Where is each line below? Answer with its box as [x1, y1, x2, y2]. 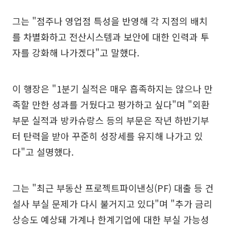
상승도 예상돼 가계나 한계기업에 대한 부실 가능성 [12, 213, 209, 226]
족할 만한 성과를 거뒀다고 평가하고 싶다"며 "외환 [12, 98, 210, 111]
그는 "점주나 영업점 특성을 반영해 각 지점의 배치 [12, 14, 208, 27]
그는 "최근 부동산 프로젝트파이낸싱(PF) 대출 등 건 [12, 181, 214, 194]
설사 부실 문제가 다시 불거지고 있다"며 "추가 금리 [12, 197, 212, 210]
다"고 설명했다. [12, 145, 74, 158]
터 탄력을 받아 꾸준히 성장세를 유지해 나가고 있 [12, 129, 203, 142]
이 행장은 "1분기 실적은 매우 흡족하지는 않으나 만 [12, 82, 213, 95]
